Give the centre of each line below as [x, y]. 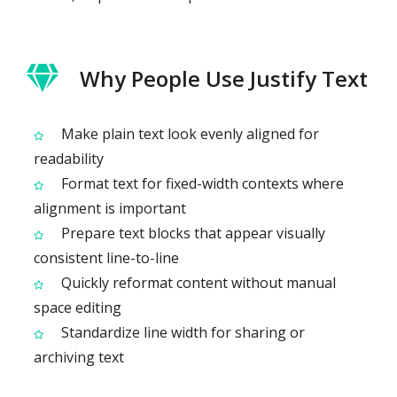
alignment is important [110, 208]
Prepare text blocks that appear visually [191, 233]
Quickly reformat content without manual [197, 282]
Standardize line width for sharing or [181, 332]
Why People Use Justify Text [224, 78]
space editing [78, 307]
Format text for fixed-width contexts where [201, 183]
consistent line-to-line [106, 257]
